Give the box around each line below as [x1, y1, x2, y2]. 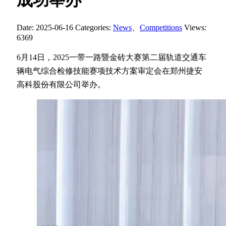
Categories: [75, 23, 113, 32]
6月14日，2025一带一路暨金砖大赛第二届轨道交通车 [17, 52, 206, 62]
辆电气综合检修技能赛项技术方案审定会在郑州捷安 [17, 66, 202, 75]
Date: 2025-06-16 [17, 23, 73, 32]
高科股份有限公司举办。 [17, 80, 105, 89]
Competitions [140, 23, 182, 32]
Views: [184, 23, 206, 32]
